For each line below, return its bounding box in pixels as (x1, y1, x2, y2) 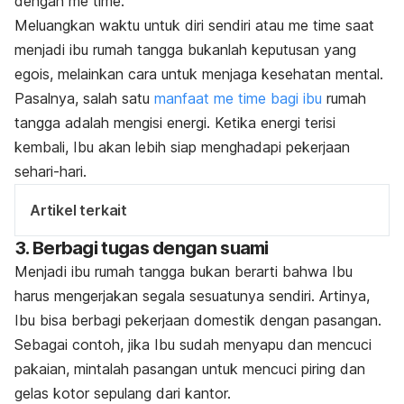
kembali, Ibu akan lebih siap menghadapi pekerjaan (14, 138, 350, 157)
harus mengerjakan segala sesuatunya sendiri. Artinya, (14, 287, 370, 306)
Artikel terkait (30, 201, 127, 220)
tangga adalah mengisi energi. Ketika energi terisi (14, 114, 335, 133)
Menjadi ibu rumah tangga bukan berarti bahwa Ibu (14, 262, 353, 281)
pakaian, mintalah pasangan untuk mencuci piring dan (14, 360, 365, 379)
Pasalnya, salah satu (14, 89, 154, 108)
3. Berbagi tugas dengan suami (14, 237, 269, 260)
